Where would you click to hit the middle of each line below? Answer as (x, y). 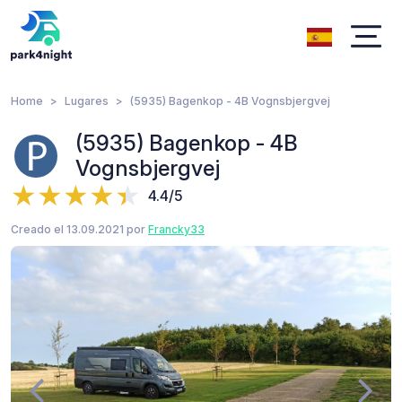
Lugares (87, 101)
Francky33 (176, 229)
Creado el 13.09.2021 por (79, 229)
